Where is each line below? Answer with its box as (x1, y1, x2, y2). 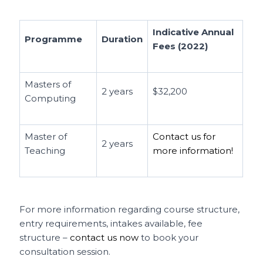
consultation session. (19, 245, 113, 257)
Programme (25, 33, 85, 45)
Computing (25, 93, 76, 104)
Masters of (25, 79, 72, 90)
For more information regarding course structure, (19, 203, 240, 215)
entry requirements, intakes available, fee (19, 217, 203, 229)
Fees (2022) (153, 41, 208, 52)
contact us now (70, 231, 139, 243)
